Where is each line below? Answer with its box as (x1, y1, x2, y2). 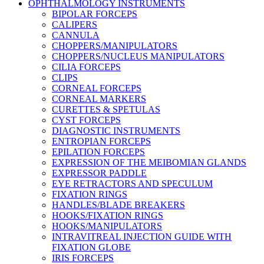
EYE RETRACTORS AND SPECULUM (52, 179, 213, 189)
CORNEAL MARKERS (52, 94, 146, 104)
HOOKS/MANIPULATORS (52, 221, 162, 231)
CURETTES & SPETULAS (52, 104, 160, 114)
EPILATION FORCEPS (52, 147, 145, 157)
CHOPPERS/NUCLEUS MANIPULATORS (52, 51, 225, 61)
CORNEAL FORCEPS (52, 83, 141, 93)
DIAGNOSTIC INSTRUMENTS (52, 126, 180, 136)
